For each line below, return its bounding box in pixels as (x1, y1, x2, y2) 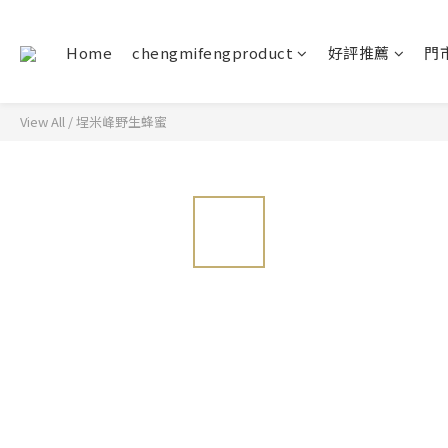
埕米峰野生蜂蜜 (76, 112, 167, 131)
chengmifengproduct (132, 42, 293, 63)
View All (20, 112, 65, 131)
